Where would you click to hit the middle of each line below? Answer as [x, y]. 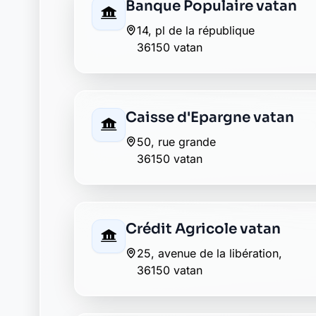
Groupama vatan [186, 288]
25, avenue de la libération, [209, 201]
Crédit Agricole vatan [203, 177]
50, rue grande [176, 90]
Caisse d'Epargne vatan [210, 65]
